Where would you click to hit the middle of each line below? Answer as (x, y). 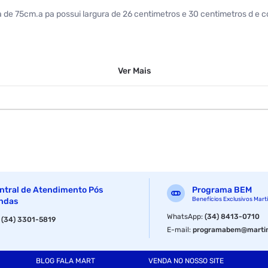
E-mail (178, 229)
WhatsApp (184, 216)
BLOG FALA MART (65, 261)
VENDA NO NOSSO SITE (186, 261)
